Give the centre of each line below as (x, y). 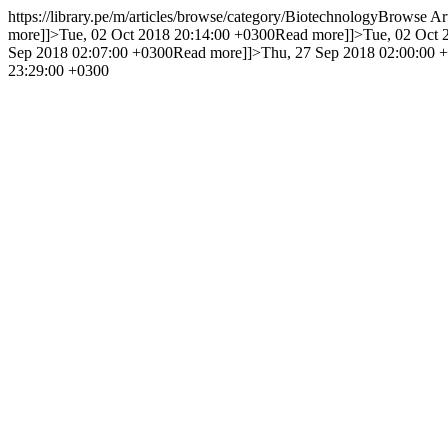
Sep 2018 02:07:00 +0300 (90, 52)
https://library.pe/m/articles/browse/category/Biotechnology (193, 16)
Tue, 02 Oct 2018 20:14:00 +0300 (167, 34)
